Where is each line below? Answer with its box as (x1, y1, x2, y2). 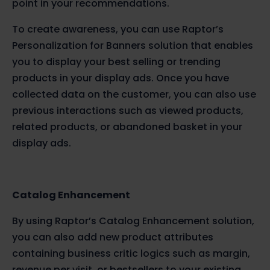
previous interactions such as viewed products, (12, 104, 243, 118)
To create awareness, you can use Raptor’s (12, 22, 224, 37)
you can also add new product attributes (12, 230, 213, 245)
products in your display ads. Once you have (12, 71, 229, 86)
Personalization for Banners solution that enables (12, 39, 253, 53)
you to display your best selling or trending (12, 55, 221, 69)
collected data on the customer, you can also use (12, 87, 256, 102)
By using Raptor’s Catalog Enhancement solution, (12, 214, 254, 228)
